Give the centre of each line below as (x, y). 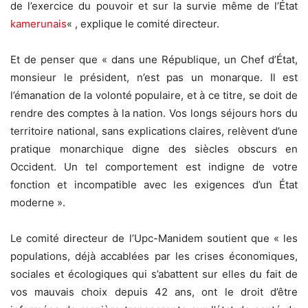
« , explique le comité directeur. (143, 23)
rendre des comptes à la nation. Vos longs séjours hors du (154, 113)
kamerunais (38, 23)
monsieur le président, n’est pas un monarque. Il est (154, 77)
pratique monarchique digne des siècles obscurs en (154, 148)
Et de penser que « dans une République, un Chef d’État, (154, 59)
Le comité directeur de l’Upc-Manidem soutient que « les (154, 238)
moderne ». (38, 202)
